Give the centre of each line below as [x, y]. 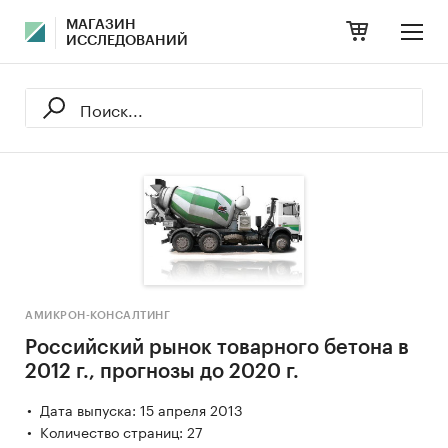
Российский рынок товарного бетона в [217, 347]
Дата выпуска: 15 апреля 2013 [141, 408]
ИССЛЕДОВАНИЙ [127, 41]
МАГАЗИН [101, 25]
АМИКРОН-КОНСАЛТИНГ [97, 315]
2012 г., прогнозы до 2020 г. [162, 371]
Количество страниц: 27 [121, 430]
